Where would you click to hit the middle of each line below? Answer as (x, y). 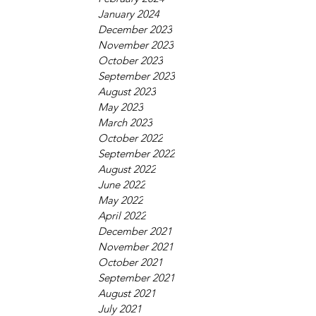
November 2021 (136, 247)
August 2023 (127, 91)
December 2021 (135, 231)
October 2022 (130, 138)
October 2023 (130, 60)
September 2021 (136, 278)
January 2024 (129, 14)
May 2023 (121, 107)
